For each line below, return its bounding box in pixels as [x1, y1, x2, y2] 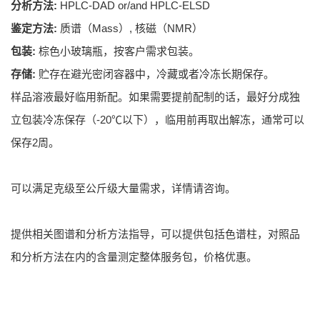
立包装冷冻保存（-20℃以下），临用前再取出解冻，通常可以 [11, 114, 304, 126]
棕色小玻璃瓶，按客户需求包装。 [36, 45, 199, 58]
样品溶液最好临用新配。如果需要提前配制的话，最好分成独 [11, 91, 300, 104]
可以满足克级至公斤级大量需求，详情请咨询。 [11, 182, 236, 195]
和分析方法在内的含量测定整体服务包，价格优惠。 [11, 251, 257, 264]
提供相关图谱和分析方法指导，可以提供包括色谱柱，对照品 [11, 228, 300, 241]
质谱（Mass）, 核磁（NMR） [57, 22, 203, 35]
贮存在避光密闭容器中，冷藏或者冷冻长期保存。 [36, 68, 274, 81]
